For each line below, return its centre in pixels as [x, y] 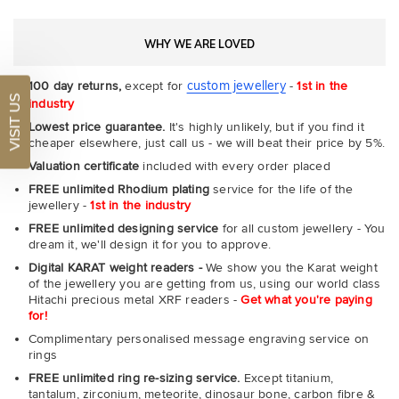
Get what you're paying [306, 300]
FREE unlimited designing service [124, 228]
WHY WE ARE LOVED [199, 44]
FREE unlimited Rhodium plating [119, 189]
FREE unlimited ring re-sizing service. [134, 378]
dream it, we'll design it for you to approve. [150, 244]
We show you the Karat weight [290, 268]
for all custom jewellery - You [302, 228]
